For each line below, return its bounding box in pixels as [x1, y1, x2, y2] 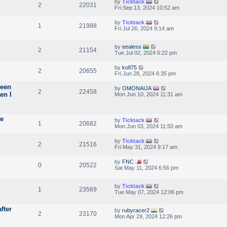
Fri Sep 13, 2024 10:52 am [115, 4, 179, 11]
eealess [122, 43, 141, 50]
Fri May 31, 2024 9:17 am [115, 143, 177, 150]
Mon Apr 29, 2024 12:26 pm [115, 213, 182, 219]
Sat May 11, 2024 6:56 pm [115, 164, 178, 171]
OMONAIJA [122, 85, 152, 91]
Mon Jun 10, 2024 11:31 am [115, 91, 182, 97]
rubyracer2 [122, 207, 149, 213]
